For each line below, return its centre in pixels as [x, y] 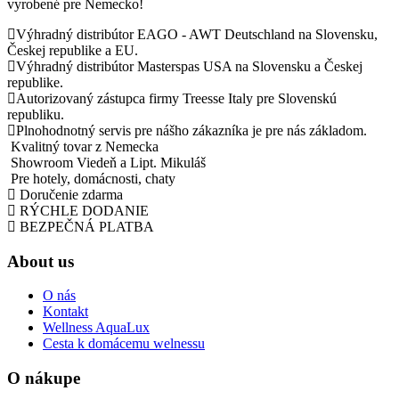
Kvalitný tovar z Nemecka [85, 146]
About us [41, 261]
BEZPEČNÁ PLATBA [87, 226]
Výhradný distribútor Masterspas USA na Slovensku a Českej [189, 66]
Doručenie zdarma [71, 194]
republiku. [36, 114]
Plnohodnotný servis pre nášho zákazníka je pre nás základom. [191, 130]
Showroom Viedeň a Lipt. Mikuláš [108, 162]
